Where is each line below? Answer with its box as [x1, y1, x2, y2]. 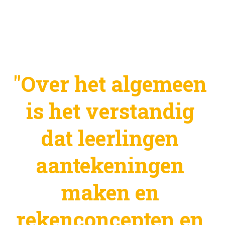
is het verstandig [26, 97, 194, 125]
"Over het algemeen [13, 70, 207, 98]
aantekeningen [36, 151, 184, 179]
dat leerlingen [41, 124, 179, 152]
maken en [61, 178, 159, 206]
